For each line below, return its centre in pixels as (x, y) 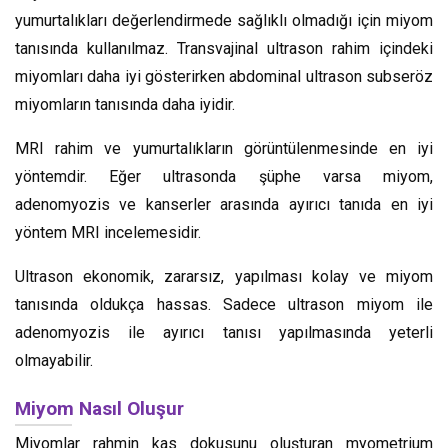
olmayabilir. (54, 360)
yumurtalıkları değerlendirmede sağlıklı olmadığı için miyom (224, 20)
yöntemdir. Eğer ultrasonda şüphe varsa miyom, (224, 176)
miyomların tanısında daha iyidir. (125, 104)
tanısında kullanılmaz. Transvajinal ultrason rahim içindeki (224, 48)
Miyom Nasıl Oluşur (99, 408)
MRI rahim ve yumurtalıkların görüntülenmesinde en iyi (224, 148)
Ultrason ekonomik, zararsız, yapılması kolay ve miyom (224, 276)
